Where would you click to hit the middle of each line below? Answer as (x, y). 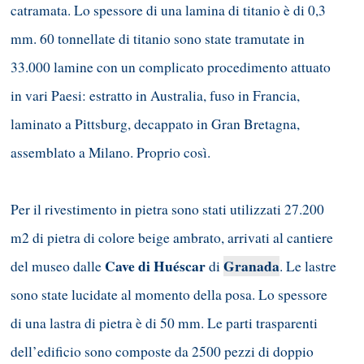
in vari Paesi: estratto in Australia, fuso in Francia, (155, 95)
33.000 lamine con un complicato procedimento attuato (171, 67)
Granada (251, 266)
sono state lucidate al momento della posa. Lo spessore (169, 294)
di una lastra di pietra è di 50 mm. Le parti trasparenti (164, 323)
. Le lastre (308, 266)
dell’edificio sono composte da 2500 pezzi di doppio (162, 351)
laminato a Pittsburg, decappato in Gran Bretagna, (155, 123)
